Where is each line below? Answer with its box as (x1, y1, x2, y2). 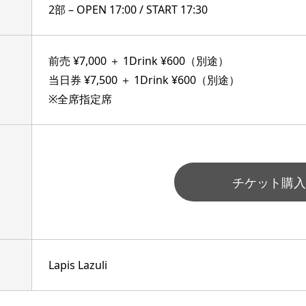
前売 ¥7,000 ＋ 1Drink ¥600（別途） (48, 53, 229, 68)
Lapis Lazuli (48, 257, 107, 273)
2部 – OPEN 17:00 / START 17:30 (48, 1, 208, 17)
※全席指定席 (48, 91, 112, 107)
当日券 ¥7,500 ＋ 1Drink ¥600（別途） (48, 72, 240, 87)
